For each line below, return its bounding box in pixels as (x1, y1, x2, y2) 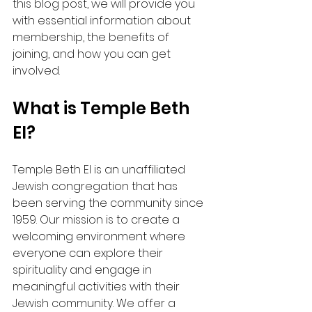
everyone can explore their (13, 245, 166, 261)
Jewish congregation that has (13, 178, 180, 194)
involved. (13, 63, 63, 79)
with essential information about (13, 13, 194, 29)
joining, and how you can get (13, 46, 173, 62)
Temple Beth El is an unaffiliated (13, 162, 188, 178)
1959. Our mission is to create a (13, 212, 182, 228)
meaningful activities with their (13, 279, 182, 295)
